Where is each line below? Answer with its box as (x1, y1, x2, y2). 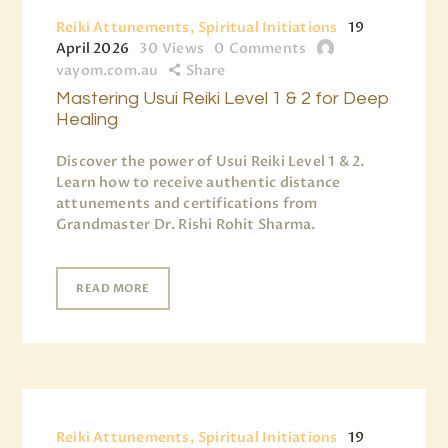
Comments (228, 39, 307, 59)
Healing (56, 110, 118, 130)
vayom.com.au (56, 61, 159, 81)
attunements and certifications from (56, 194, 318, 214)
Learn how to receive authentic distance (56, 173, 341, 193)
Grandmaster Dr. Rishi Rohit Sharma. (56, 215, 316, 235)
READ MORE (75, 281, 151, 297)
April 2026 (56, 39, 130, 59)
